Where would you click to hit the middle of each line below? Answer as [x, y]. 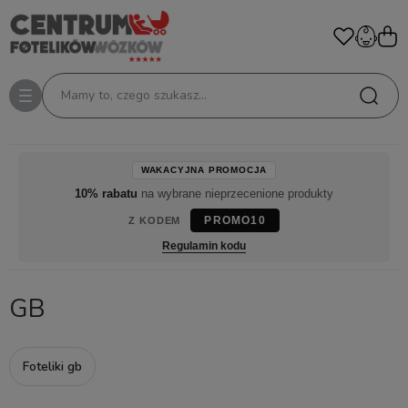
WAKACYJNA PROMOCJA [204, 170]
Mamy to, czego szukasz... [134, 95]
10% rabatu [106, 194]
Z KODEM [155, 220]
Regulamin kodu [204, 246]
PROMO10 [235, 220]
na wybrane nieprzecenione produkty [237, 194]
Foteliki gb [52, 367]
